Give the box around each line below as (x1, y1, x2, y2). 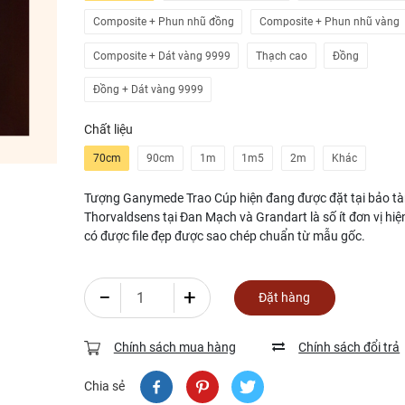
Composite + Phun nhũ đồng (92, 15, 234, 29)
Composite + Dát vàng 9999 (92, 49, 231, 62)
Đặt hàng (259, 289, 311, 305)
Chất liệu (83, 121, 133, 137)
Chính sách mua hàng (113, 339, 236, 354)
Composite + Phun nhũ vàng (259, 15, 400, 29)
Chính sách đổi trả (298, 339, 400, 354)
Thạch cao (255, 49, 307, 62)
